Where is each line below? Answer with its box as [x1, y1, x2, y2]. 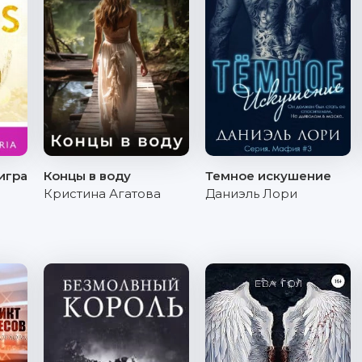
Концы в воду [44, 168, 131, 183]
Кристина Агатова [44, 186, 161, 201]
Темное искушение [205, 168, 331, 183]
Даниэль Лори [205, 186, 297, 201]
